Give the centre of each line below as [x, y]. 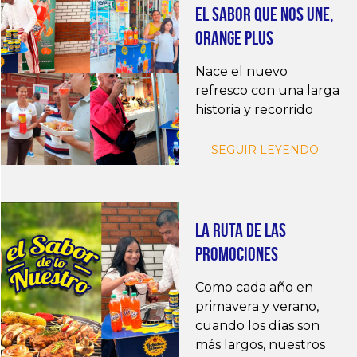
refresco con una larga [267, 90]
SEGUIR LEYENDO [265, 150]
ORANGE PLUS [234, 38]
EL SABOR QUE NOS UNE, [264, 14]
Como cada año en [254, 287]
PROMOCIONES [236, 254]
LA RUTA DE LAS [240, 230]
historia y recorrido [254, 110]
